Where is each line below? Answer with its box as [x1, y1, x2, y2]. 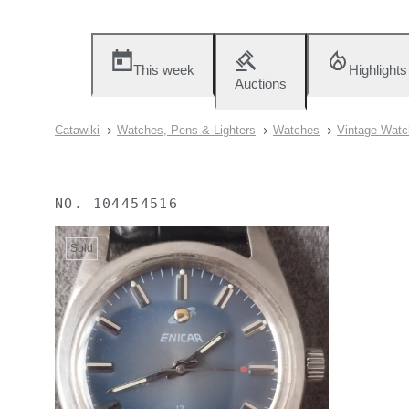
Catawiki [55, 123, 100, 137]
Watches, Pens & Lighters [117, 123, 256, 137]
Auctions [235, 76, 287, 91]
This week [133, 62, 194, 78]
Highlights [349, 62, 407, 78]
